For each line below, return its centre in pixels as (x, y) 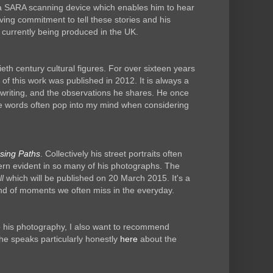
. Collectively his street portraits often (111, 154)
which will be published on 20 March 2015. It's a (97, 178)
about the (157, 239)
